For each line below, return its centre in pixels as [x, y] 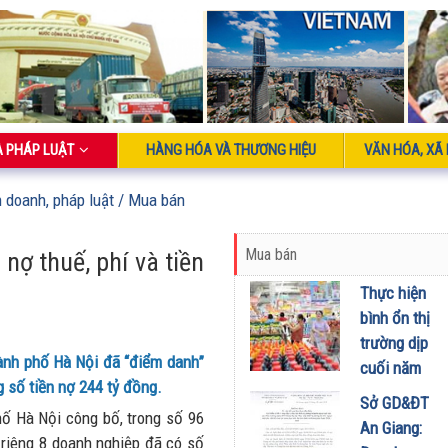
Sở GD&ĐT [394, 403]
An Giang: [390, 428]
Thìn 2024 [392, 418]
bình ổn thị [394, 318]
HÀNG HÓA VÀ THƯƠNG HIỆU [231, 150]
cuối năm [390, 368]
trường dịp [393, 343]
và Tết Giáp [396, 393]
